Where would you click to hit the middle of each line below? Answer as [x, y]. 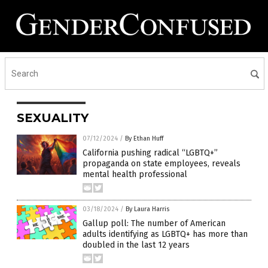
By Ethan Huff [144, 139]
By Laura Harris [147, 209]
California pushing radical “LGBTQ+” [150, 153]
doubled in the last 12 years [136, 245]
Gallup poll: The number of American [154, 224]
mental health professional [135, 175]
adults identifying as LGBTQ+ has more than [165, 234]
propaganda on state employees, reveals [162, 164]
